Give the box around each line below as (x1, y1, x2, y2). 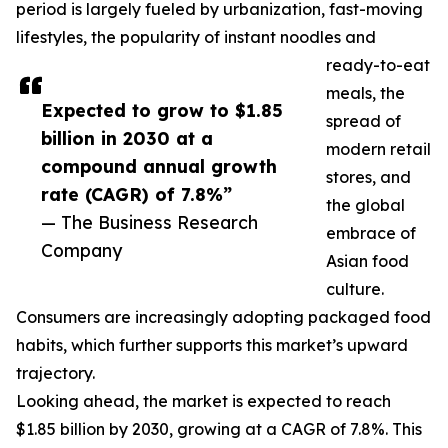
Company (41, 239, 122, 262)
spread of (326, 111, 401, 132)
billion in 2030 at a (41, 127, 213, 150)
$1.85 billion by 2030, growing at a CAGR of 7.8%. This (16, 419, 422, 440)
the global (326, 195, 405, 216)
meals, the (326, 83, 405, 104)
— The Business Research (41, 211, 258, 234)
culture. (326, 279, 384, 300)
